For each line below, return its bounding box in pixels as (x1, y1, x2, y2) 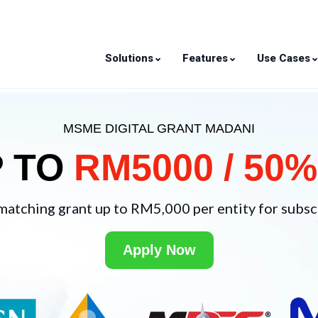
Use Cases (257, 51, 310, 65)
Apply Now (122, 242, 196, 258)
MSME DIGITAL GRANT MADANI (63, 121, 255, 136)
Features (182, 51, 228, 65)
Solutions (105, 51, 153, 65)
